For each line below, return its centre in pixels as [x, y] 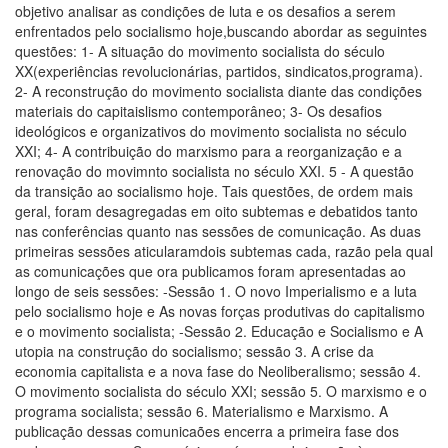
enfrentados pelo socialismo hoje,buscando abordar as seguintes [221, 30]
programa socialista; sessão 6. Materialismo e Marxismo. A [201, 410]
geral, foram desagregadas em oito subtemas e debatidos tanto [216, 210]
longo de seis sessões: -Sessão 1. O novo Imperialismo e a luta [216, 290]
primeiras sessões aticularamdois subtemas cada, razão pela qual [224, 250]
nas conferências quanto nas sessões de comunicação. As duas [218, 230]
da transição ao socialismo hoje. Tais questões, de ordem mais [214, 190]
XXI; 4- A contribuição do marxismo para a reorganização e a [208, 150]
